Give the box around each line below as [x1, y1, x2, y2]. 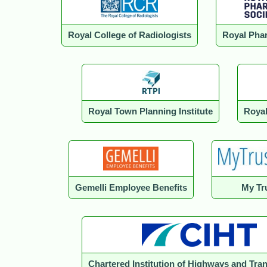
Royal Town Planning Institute [88, 107, 213, 117]
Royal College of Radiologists [67, 30, 191, 41]
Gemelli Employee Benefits [74, 183, 187, 193]
